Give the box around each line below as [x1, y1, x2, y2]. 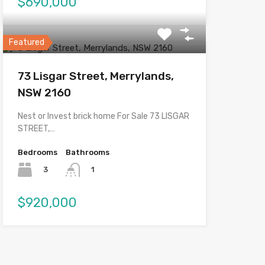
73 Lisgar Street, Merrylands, [17, 69, 174, 83]
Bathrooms [65, 147, 109, 157]
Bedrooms [17, 147, 57, 157]
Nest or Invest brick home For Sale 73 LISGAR [17, 111, 189, 121]
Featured [8, 37, 44, 47]
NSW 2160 [17, 85, 71, 99]
